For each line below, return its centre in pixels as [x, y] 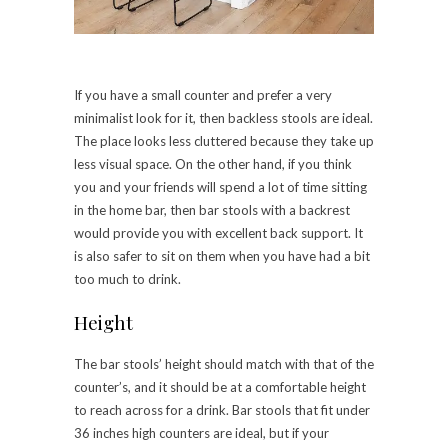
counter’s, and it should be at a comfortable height [220, 386]
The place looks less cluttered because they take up [224, 140]
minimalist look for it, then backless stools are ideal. [223, 117]
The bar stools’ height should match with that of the [224, 363]
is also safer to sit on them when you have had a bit [222, 255]
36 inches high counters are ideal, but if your [201, 432]
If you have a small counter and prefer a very [203, 94]
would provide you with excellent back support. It [218, 232]
